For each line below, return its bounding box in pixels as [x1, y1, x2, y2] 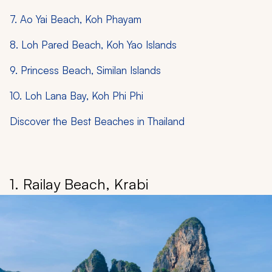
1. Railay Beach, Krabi [10, 174, 148, 193]
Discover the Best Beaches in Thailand [10, 114, 185, 127]
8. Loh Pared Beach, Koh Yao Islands [10, 38, 177, 51]
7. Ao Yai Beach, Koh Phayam [10, 12, 141, 25]
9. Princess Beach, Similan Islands [10, 63, 161, 76]
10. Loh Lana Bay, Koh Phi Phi [10, 89, 143, 102]
